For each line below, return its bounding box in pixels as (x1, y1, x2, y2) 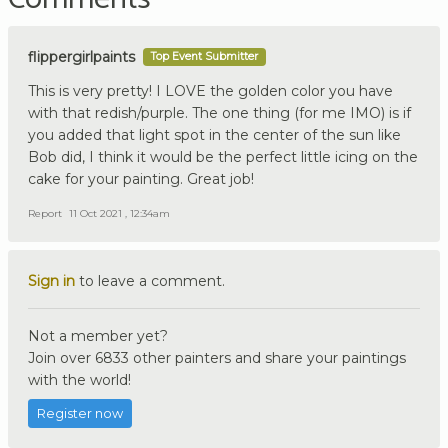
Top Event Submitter (151, 49, 258, 63)
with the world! (28, 370, 131, 389)
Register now (37, 405, 123, 421)
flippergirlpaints (28, 47, 135, 66)
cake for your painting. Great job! (28, 169, 254, 188)
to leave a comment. (75, 271, 225, 290)
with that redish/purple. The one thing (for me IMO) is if (28, 103, 411, 122)
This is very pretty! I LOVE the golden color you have (28, 81, 393, 100)
